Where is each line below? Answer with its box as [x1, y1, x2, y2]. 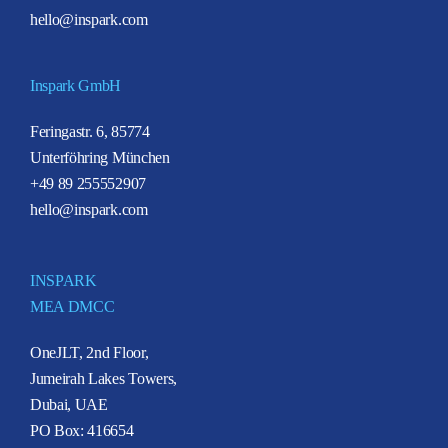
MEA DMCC [30, 297, 115, 315]
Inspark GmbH [30, 76, 122, 94]
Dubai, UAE [30, 395, 108, 413]
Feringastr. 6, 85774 [30, 122, 150, 140]
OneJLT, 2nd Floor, [30, 343, 149, 361]
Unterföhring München [30, 148, 170, 166]
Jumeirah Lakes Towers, [30, 369, 177, 387]
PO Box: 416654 [30, 421, 134, 439]
